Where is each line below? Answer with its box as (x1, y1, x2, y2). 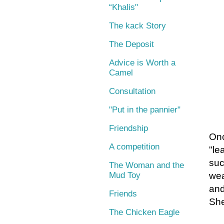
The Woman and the (109, 160, 184, 170)
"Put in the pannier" (109, 104, 180, 114)
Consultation (109, 86, 155, 96)
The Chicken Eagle (109, 207, 179, 217)
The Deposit (109, 39, 154, 49)
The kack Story (109, 20, 166, 30)
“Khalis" (109, 2, 138, 12)
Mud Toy (109, 170, 140, 180)
